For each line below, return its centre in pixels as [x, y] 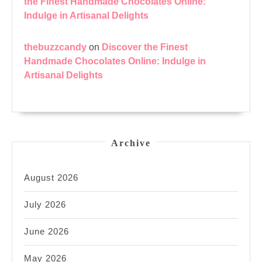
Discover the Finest [145, 47]
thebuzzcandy [55, 47]
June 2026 [46, 232]
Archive [131, 143]
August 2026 [51, 178]
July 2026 [45, 205]
